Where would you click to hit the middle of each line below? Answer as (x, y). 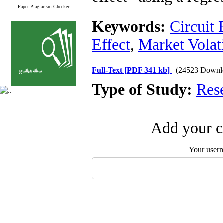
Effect (111, 45)
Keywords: (131, 27)
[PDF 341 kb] (147, 70)
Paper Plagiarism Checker (44, 7)
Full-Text (108, 70)
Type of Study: (144, 89)
